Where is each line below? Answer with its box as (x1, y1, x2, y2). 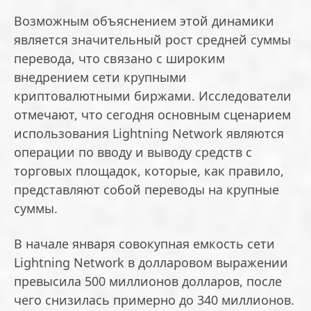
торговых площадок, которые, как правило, (14, 162, 284, 180)
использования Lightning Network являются (14, 125, 284, 142)
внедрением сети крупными (14, 69, 187, 86)
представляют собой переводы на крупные (14, 181, 279, 199)
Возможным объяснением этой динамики (14, 12, 274, 30)
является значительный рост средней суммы (14, 31, 291, 49)
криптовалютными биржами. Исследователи (14, 87, 292, 105)
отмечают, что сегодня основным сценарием (14, 106, 291, 124)
